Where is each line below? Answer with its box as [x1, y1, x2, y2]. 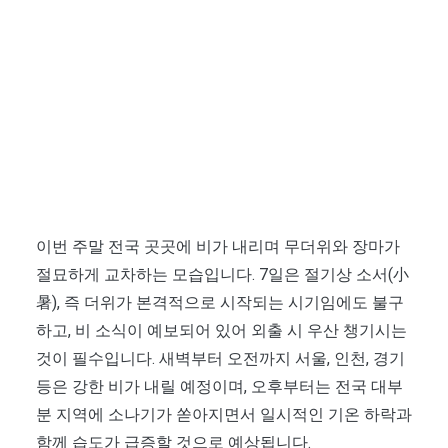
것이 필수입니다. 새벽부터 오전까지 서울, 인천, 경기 [36, 348, 405, 368]
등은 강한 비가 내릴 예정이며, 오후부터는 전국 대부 [36, 376, 403, 396]
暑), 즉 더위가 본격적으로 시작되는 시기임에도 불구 [36, 292, 404, 312]
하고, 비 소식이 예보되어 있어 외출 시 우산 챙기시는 [36, 320, 407, 340]
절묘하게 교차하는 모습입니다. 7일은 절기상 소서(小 [36, 264, 409, 284]
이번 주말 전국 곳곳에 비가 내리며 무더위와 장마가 [36, 236, 400, 256]
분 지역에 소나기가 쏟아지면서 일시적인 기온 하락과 [36, 404, 412, 424]
